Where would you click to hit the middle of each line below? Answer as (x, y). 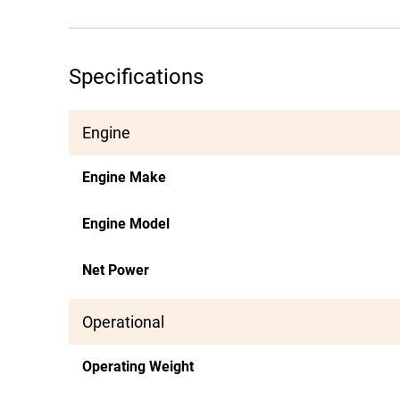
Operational (123, 322)
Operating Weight (138, 367)
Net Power (116, 270)
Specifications (136, 77)
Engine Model (126, 224)
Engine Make (124, 177)
